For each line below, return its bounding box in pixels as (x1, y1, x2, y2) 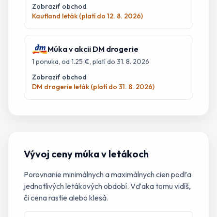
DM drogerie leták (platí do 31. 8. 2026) (32, 82, 155, 91)
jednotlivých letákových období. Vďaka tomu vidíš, (24, 181, 191, 191)
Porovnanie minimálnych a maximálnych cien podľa (24, 170, 191, 179)
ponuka (36, 57, 59, 66)
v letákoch (99, 148, 149, 160)
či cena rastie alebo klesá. (24, 193, 108, 202)
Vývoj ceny (24, 148, 75, 160)
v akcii (67, 44, 93, 54)
